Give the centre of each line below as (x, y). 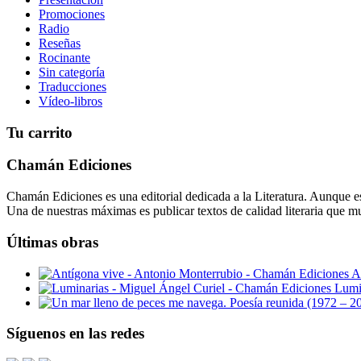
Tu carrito (39, 132)
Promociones (72, 14)
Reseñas (60, 43)
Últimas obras (52, 242)
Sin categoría (72, 72)
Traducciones (73, 87)
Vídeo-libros (71, 101)
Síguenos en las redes (75, 334)
